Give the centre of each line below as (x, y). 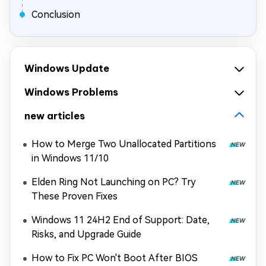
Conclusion (56, 15)
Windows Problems (71, 92)
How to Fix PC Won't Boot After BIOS (115, 258)
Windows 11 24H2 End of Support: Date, (121, 220)
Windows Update (67, 68)
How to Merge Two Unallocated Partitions (124, 144)
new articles (55, 116)
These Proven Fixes (75, 196)
